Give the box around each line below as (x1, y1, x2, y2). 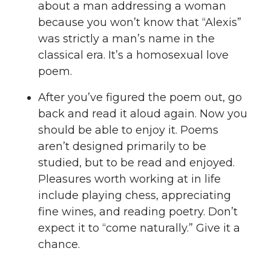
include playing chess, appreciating (38, 189, 231, 203)
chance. (38, 238, 80, 252)
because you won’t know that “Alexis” (38, 16, 241, 30)
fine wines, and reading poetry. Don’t (38, 205, 238, 219)
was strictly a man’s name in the (38, 32, 215, 46)
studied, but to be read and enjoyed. (38, 156, 235, 170)
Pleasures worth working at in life (38, 172, 221, 186)
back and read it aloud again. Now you (38, 107, 247, 121)
